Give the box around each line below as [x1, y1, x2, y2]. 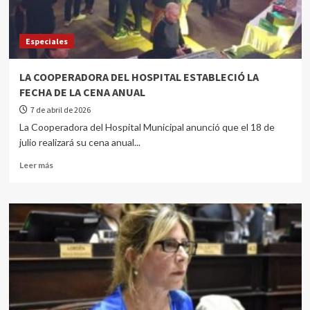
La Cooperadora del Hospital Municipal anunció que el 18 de [19, 121, 275, 133]
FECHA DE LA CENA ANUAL [19, 85, 145, 99]
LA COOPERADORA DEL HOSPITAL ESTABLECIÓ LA [19, 70, 259, 84]
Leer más [19, 160, 53, 170]
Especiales [25, 36, 68, 46]
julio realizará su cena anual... [19, 136, 140, 148]
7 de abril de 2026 [30, 104, 91, 115]
